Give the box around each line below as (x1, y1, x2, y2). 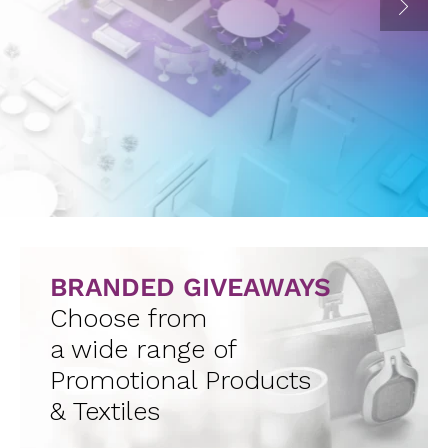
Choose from (49, 302, 207, 333)
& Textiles (49, 395, 160, 426)
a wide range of (49, 333, 237, 364)
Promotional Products (49, 364, 311, 395)
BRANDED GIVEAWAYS (49, 271, 331, 302)
